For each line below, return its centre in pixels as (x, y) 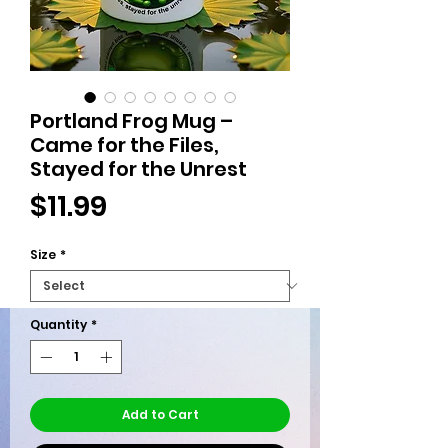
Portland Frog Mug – (131, 121)
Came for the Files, (124, 145)
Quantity (58, 325)
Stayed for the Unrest (138, 169)
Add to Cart (160, 415)
